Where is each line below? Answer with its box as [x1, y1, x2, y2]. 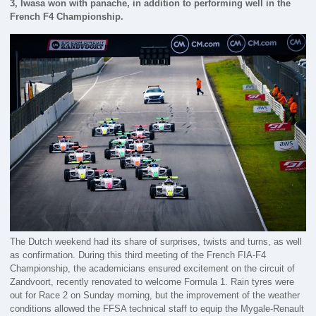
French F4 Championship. [10, 11, 124, 22]
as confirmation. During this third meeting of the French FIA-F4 [10, 249, 267, 260]
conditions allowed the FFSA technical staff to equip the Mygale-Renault [10, 303, 305, 314]
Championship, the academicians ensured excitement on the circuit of [10, 262, 296, 274]
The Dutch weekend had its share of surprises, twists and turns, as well [10, 236, 303, 247]
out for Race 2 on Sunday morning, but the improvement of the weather [10, 289, 300, 300]
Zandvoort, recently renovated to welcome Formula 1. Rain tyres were [10, 276, 295, 287]
